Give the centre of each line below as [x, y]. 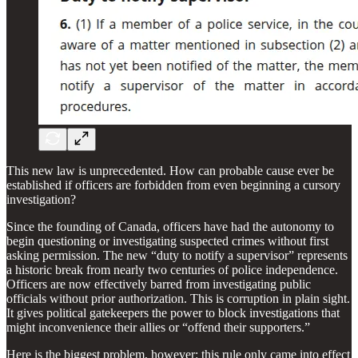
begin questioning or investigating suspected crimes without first [167, 241]
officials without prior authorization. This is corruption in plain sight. [178, 298]
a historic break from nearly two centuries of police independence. [172, 269]
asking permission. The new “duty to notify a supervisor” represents [177, 255]
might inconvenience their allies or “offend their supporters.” [158, 327]
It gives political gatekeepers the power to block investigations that [173, 312]
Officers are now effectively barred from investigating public [159, 284]
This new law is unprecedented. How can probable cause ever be [170, 170]
